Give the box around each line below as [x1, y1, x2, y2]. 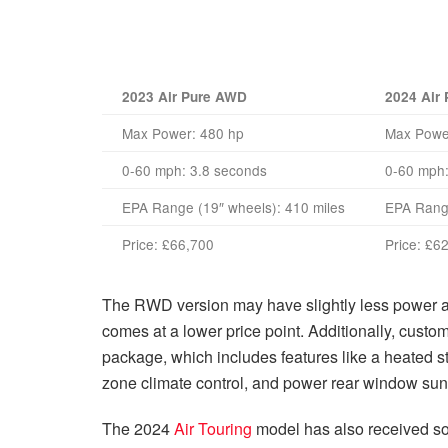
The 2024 [102, 416, 174, 440]
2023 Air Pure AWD [122, 86, 247, 106]
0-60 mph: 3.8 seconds [122, 159, 267, 180]
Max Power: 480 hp [122, 122, 244, 143]
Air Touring [174, 416, 252, 440]
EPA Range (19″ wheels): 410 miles [122, 196, 345, 217]
